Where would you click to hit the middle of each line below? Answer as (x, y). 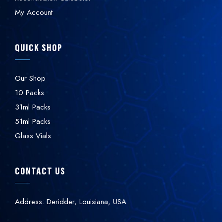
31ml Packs (33, 107)
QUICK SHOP (39, 48)
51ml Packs (33, 122)
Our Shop (30, 79)
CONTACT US (40, 171)
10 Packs (29, 93)
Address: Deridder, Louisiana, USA (71, 202)
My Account (34, 13)
